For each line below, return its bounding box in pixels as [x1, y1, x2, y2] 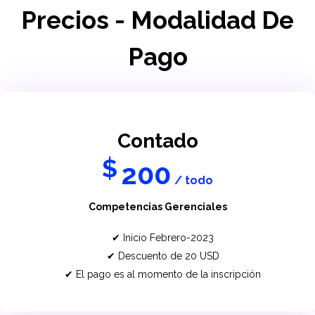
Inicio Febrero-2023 [123, 231, 214, 243]
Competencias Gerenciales [88, 200, 227, 212]
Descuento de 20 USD [117, 250, 219, 262]
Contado [117, 129, 198, 153]
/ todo [174, 173, 213, 187]
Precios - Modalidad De [21, 5, 294, 34]
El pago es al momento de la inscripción [76, 268, 262, 280]
